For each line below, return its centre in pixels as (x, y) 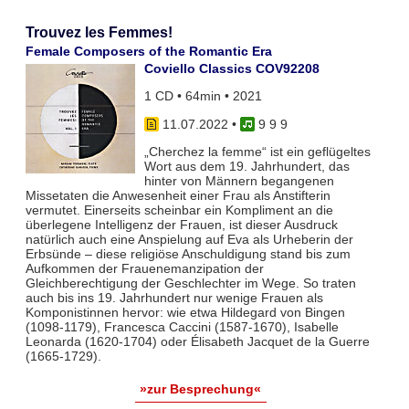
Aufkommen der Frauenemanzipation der (144, 269)
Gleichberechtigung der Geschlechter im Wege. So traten (190, 283)
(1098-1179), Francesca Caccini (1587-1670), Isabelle (182, 327)
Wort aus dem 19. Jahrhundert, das (246, 167)
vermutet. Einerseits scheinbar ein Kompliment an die (179, 210)
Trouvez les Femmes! (99, 33)
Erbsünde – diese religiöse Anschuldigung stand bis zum (188, 254)
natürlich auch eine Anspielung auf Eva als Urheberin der (189, 240)
